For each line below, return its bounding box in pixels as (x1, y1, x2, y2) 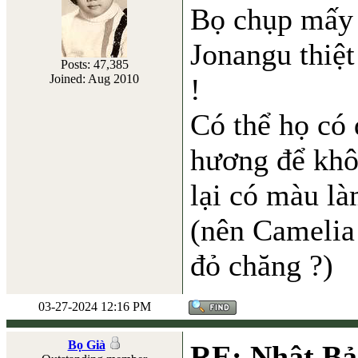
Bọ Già (67, 338, 105, 352)
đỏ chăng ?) (190, 249, 333, 283)
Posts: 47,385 (60, 58, 129, 71)
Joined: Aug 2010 (50, 72, 139, 86)
